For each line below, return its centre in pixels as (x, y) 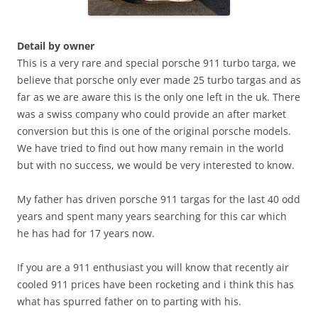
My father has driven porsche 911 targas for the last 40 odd (159, 199)
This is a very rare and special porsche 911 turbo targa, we (157, 62)
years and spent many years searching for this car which (152, 216)
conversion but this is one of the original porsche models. (154, 131)
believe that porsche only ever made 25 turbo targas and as (159, 79)
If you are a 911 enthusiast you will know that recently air (153, 267)
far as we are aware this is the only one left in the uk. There (159, 97)
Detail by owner (56, 45)
